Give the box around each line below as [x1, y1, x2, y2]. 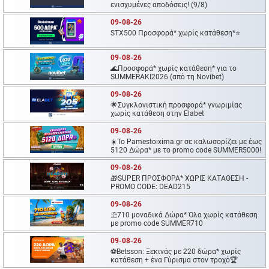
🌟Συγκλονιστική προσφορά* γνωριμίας [110, 101, 243, 110]
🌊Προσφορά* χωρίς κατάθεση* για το [110, 64, 237, 73]
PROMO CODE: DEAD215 [110, 183, 191, 192]
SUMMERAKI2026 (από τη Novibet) [110, 73, 225, 82]
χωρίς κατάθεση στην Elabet [110, 109, 205, 118]
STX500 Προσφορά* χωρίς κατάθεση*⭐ [110, 29, 241, 38]
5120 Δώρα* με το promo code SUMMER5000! [110, 146, 262, 155]
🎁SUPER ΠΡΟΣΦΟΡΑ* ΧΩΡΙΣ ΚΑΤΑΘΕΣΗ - [110, 174, 249, 183]
